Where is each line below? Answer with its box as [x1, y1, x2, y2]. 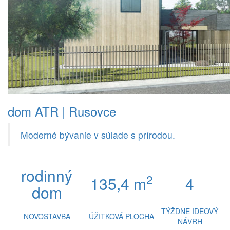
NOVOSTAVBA [23, 211, 70, 221]
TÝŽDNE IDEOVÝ [161, 206, 218, 216]
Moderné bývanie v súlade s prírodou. [21, 128, 175, 141]
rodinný [21, 164, 72, 186]
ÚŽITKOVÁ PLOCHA [89, 211, 154, 221]
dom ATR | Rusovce [8, 102, 116, 120]
